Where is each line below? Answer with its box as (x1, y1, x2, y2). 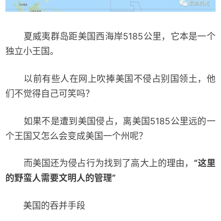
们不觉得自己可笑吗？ (5, 88, 95, 99)
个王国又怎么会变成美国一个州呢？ (5, 130, 148, 141)
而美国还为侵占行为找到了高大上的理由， (5, 158, 194, 169)
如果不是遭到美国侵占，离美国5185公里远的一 (5, 115, 216, 126)
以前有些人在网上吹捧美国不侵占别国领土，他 (5, 73, 216, 84)
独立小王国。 (5, 45, 59, 56)
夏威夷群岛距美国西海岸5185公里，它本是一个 (5, 31, 216, 41)
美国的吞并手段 (5, 200, 86, 211)
